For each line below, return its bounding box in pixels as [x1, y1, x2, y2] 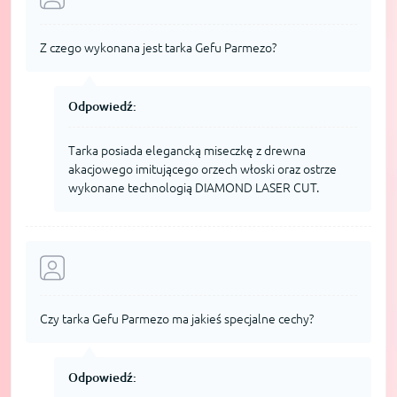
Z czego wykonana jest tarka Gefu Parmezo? [40, 40, 276, 55]
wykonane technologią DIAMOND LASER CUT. [68, 180, 319, 195]
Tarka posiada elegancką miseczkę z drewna [68, 143, 306, 158]
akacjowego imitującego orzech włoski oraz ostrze [68, 161, 337, 176]
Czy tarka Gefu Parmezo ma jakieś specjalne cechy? [40, 311, 314, 326]
